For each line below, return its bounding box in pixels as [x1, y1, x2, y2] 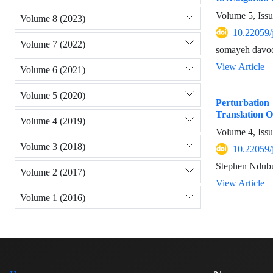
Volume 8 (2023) [20, 12, 85, 24]
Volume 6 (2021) [20, 63, 85, 76]
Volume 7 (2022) [20, 38, 85, 50]
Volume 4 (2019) [20, 115, 85, 127]
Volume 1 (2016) [20, 191, 85, 204]
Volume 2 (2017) [20, 166, 85, 178]
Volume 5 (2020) [20, 89, 85, 101]
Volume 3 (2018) [20, 140, 85, 152]
